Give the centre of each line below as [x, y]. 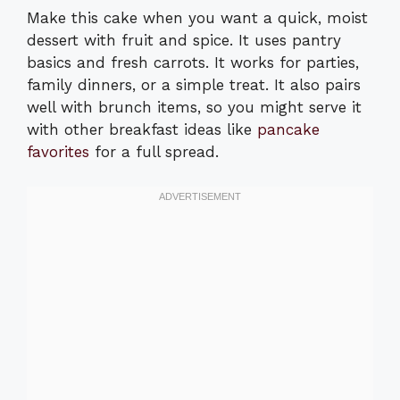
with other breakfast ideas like [142, 130]
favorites [58, 152]
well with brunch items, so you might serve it [194, 108]
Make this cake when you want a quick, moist [197, 18]
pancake [288, 130]
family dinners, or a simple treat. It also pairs [194, 85]
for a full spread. [154, 152]
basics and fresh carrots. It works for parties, [193, 63]
